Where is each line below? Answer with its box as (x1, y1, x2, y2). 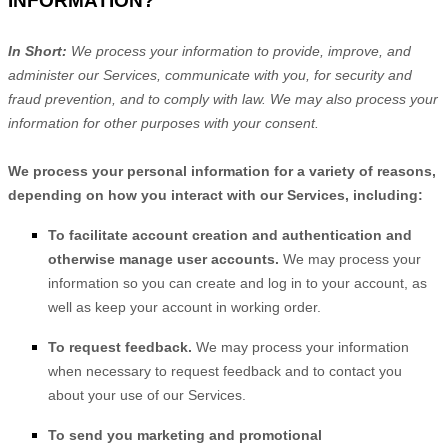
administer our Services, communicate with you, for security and (8, 67, 412, 83)
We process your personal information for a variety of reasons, (8, 163, 436, 179)
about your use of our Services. (48, 387, 246, 403)
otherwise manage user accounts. (48, 251, 283, 267)
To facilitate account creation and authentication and (48, 227, 412, 243)
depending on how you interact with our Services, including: (8, 187, 423, 203)
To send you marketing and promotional (48, 427, 322, 443)
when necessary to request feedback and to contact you (48, 363, 402, 379)
